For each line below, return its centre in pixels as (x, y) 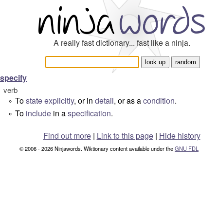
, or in (84, 100)
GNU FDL (187, 148)
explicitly (59, 100)
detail (104, 100)
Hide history (180, 136)
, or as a (128, 100)
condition (159, 100)
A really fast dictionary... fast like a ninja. (122, 43)
